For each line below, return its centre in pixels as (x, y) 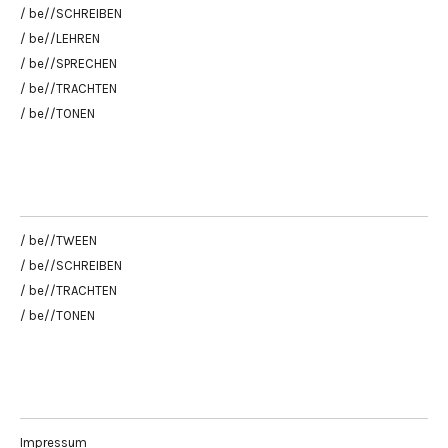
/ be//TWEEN (58, 240)
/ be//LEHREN (60, 38)
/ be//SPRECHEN (68, 63)
